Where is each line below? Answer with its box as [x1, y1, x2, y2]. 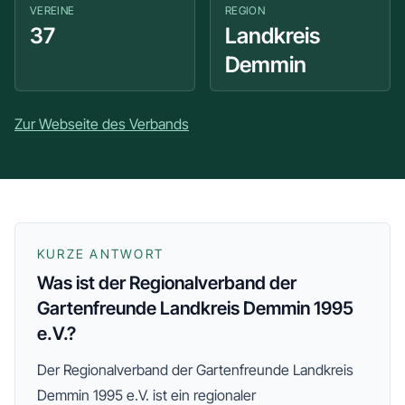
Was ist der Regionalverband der [37, 272, 297, 294]
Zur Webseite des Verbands [14, 115, 189, 133]
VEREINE [30, 4, 75, 17]
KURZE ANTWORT [37, 246, 165, 261]
